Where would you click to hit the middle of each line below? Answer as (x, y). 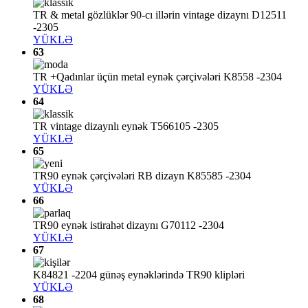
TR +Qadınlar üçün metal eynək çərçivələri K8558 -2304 (157, 77)
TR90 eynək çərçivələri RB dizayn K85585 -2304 (142, 176)
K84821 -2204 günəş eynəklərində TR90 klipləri (139, 275)
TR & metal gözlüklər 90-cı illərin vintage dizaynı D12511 (160, 15)
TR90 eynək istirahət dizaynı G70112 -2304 (129, 225)
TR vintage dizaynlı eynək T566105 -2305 (126, 126)
